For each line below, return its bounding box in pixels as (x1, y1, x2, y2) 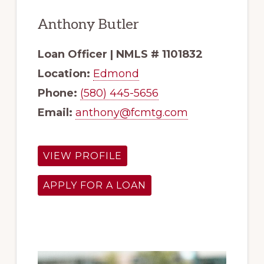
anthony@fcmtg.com (75, 105, 188, 119)
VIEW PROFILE (42, 150, 122, 161)
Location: (37, 67, 90, 80)
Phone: (37, 86, 77, 100)
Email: (37, 105, 72, 119)
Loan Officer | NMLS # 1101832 (37, 47, 203, 61)
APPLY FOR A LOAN (42, 179, 146, 191)
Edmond (93, 67, 139, 80)
